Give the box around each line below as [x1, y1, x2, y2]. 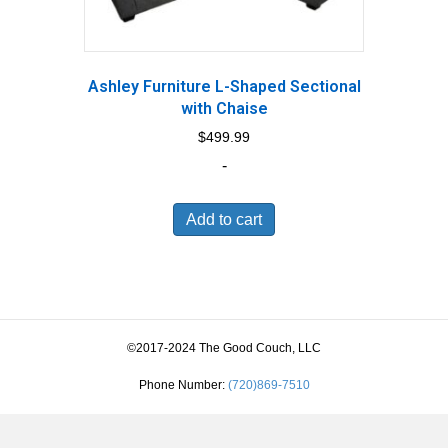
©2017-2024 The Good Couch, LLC [127, 341, 321, 356]
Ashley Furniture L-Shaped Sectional [87, 76, 361, 96]
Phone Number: [138, 378, 228, 393]
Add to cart [186, 210, 262, 228]
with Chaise [180, 98, 268, 118]
